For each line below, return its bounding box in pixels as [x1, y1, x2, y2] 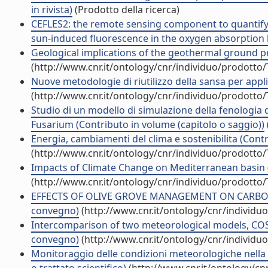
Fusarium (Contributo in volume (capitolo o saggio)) [31, 118, 264, 131]
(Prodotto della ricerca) [72, 3, 179, 16]
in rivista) [31, 3, 72, 16]
